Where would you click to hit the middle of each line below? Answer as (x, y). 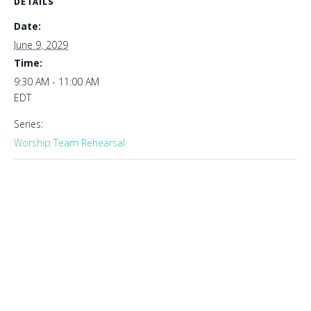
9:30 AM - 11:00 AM (57, 82)
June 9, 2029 (41, 45)
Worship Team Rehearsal (69, 143)
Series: (28, 124)
